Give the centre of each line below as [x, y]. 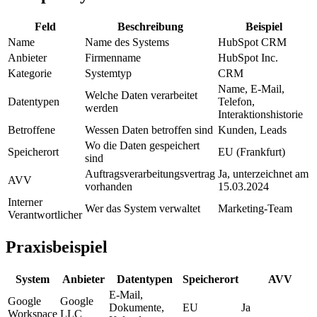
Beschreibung [150, 26]
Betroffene [31, 129]
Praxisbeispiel [57, 247]
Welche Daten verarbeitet [141, 95]
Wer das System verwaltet [143, 208]
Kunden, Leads [252, 129]
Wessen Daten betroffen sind [149, 129]
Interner [25, 202]
